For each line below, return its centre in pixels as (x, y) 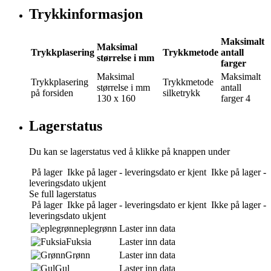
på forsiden (52, 93)
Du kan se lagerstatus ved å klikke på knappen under (129, 151)
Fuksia (79, 241)
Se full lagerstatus (63, 194)
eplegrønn (98, 228)
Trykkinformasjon (86, 14)
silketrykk (181, 93)
